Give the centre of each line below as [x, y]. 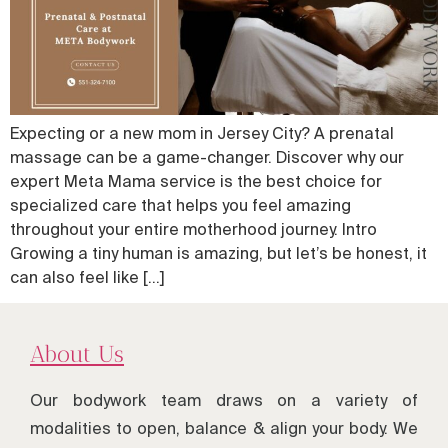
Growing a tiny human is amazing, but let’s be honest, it [218, 253]
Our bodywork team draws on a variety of [224, 400]
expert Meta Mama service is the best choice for [196, 181]
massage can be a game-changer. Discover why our [207, 157]
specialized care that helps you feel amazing [180, 205]
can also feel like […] [87, 277]
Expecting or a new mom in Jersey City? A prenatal [202, 133]
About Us [77, 354]
